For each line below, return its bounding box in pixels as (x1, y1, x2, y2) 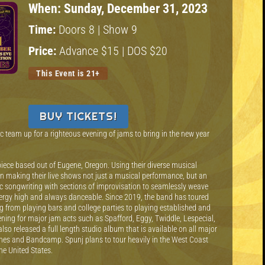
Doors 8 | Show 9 (59, 23, 137, 37)
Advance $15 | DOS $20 (59, 44, 167, 58)
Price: (28, 44, 59, 58)
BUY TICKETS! (40, 109, 117, 124)
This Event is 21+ (36, 69, 100, 79)
